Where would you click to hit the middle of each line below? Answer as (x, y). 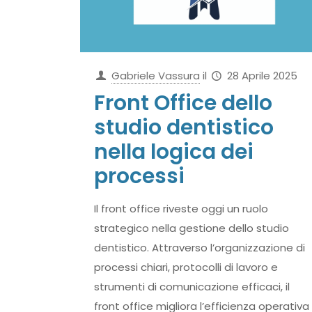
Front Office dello (183, 103)
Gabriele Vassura (155, 76)
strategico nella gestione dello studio (191, 228)
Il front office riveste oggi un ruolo (181, 209)
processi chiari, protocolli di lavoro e (186, 267)
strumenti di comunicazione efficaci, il (192, 287)
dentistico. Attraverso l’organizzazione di (199, 248)
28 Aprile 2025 (262, 76)
